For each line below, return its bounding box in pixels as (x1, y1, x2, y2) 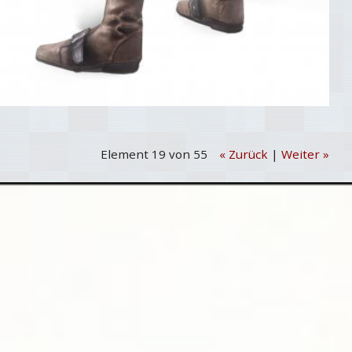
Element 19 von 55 (101, 146, 208, 163)
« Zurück (219, 146, 269, 163)
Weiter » (281, 146, 330, 163)
